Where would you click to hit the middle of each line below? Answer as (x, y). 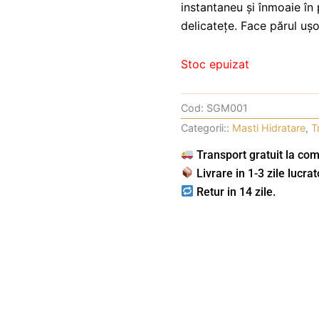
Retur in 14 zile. (235, 192)
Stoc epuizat (215, 64)
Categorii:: (205, 128)
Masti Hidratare (269, 128)
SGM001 (227, 108)
